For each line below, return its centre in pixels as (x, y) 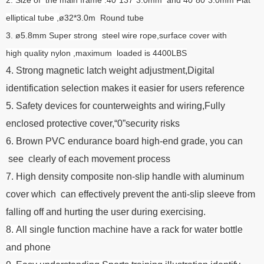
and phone (28, 247)
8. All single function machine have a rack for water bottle (124, 229)
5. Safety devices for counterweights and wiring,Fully (115, 105)
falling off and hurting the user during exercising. (106, 212)
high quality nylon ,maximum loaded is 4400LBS (96, 53)
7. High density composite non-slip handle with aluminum (125, 176)
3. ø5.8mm (27, 35)
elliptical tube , (32, 17)
